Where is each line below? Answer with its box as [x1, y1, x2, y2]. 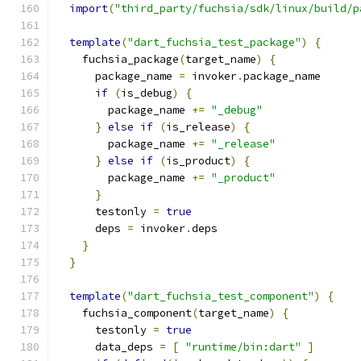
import [69, 2, 108, 15]
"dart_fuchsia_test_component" [127, 289, 314, 303]
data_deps [56, 340, 160, 354]
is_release [166, 120, 230, 134]
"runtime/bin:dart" [185, 340, 301, 354]
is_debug [121, 86, 172, 100]
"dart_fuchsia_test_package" [127, 35, 301, 49]
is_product [166, 154, 230, 168]
